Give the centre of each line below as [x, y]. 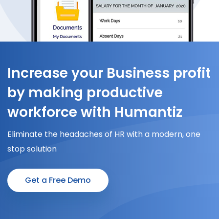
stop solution [32, 149]
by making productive [85, 93]
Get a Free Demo [58, 180]
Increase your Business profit [109, 73]
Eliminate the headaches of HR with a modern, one [104, 134]
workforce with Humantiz [95, 112]
